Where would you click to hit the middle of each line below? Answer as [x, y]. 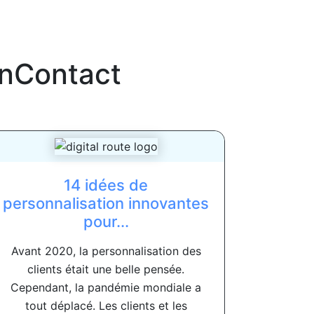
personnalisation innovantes [106, 204]
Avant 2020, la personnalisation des [106, 251]
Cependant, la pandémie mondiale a [106, 288]
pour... [106, 222]
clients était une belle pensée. [106, 269]
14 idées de [106, 185]
